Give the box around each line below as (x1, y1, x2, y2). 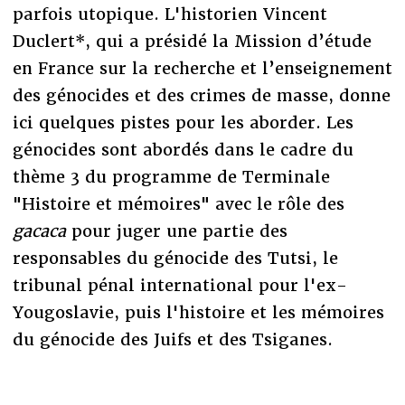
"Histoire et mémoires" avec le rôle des (12, 193, 344, 215)
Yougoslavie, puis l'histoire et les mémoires (12, 302, 384, 324)
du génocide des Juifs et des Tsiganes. (12, 329, 333, 351)
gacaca (12, 221, 71, 242)
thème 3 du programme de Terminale (12, 166, 330, 188)
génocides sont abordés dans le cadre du (12, 139, 353, 161)
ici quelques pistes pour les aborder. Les (12, 112, 353, 134)
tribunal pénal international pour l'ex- (12, 275, 347, 297)
